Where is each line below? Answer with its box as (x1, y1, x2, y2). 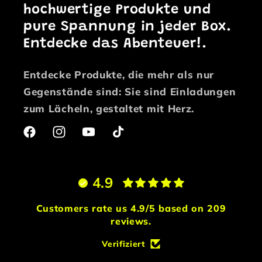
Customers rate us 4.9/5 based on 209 (36, 202, 226, 214)
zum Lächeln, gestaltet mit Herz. (23, 102, 195, 115)
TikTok (110, 132, 143, 144)
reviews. (111, 215, 151, 227)
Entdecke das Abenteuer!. (23, 36, 208, 51)
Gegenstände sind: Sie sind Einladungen (23, 85, 236, 98)
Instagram (51, 132, 102, 144)
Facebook (21, 132, 69, 144)
